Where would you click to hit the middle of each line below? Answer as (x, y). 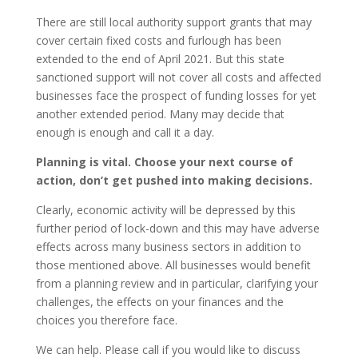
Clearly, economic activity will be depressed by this (165, 209)
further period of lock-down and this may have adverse (177, 228)
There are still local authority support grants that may (173, 22)
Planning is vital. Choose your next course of (164, 161)
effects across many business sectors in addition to (168, 246)
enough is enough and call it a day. (125, 132)
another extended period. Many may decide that (160, 113)
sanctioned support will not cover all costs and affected (178, 77)
